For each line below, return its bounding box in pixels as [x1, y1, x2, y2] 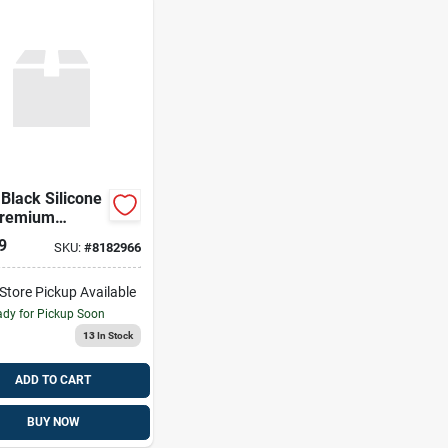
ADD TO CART [15, 373, 92, 387]
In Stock [94, 329, 133, 341]
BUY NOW [26, 415, 80, 429]
